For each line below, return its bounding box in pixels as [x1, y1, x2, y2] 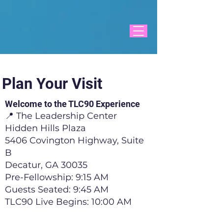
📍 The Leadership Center [5, 110, 117, 121]
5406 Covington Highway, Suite [5, 135, 144, 146]
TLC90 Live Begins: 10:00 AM [5, 196, 132, 207]
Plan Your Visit [2, 75, 102, 93]
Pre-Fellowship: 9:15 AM [5, 172, 109, 183]
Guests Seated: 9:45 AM [5, 184, 109, 195]
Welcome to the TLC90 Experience [5, 99, 140, 109]
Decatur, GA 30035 [5, 160, 87, 170]
